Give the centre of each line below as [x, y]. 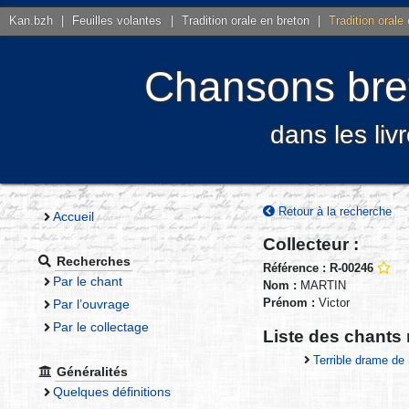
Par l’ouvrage [91, 304]
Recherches [94, 261]
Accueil [73, 216]
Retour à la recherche [333, 211]
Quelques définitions [111, 391]
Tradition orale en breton [245, 21]
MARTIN [323, 286]
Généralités [93, 371]
